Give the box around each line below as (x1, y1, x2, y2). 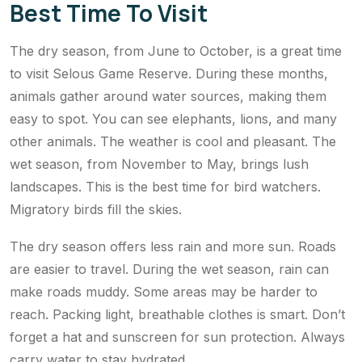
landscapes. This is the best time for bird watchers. (10, 179, 321, 196)
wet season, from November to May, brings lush (10, 156, 309, 173)
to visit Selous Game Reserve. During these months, (10, 65, 328, 82)
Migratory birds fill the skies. (10, 201, 182, 218)
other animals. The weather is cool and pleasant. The (10, 133, 336, 150)
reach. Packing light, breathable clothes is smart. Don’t (10, 306, 345, 323)
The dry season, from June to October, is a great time (10, 43, 342, 60)
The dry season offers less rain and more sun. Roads (10, 238, 336, 255)
